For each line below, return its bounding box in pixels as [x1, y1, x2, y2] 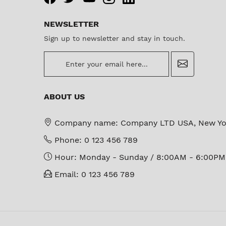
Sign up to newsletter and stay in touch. [44, 34, 185, 42]
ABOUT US [44, 91, 85, 101]
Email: [54, 169, 81, 179]
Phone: [54, 135, 82, 145]
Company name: [54, 118, 118, 128]
